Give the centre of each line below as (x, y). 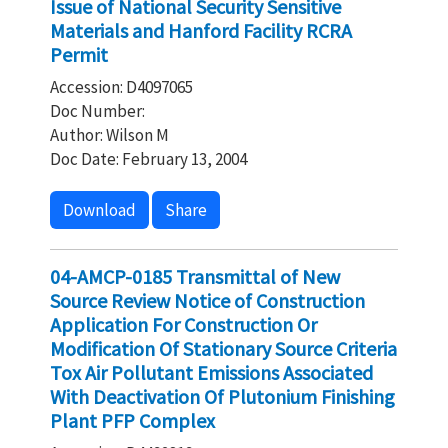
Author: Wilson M (109, 135)
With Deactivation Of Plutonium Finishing (222, 396)
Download (99, 210)
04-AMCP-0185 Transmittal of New (195, 276)
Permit (79, 54)
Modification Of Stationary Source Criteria (223, 348)
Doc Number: (97, 111)
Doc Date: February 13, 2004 (148, 159)
